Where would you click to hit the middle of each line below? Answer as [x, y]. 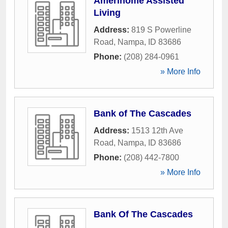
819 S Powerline [161, 30]
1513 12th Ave [157, 131]
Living [107, 13]
